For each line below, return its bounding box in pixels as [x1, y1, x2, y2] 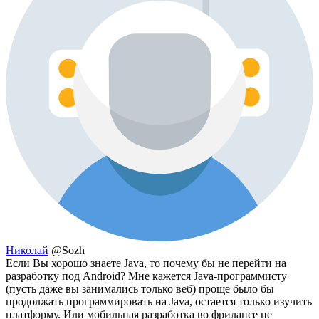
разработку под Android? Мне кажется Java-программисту [6, 270, 287, 283]
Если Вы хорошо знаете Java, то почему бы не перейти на [6, 257, 286, 270]
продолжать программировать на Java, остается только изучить [6, 296, 312, 308]
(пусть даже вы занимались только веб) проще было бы [6, 283, 274, 296]
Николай [6, 244, 48, 257]
